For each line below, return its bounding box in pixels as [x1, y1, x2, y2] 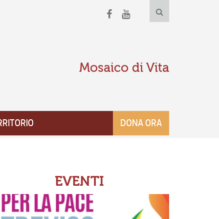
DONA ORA [120, 118, 162, 129]
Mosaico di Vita [79, 60, 169, 75]
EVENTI [55, 174, 105, 190]
